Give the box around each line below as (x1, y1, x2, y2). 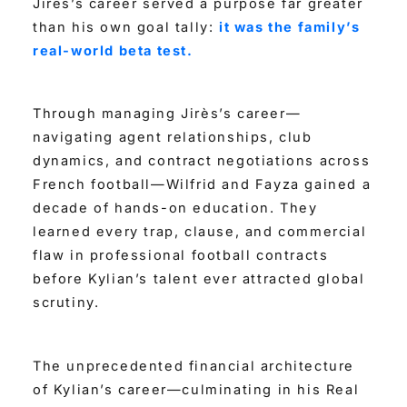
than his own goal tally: (33, 18, 220, 35)
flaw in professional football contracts (33, 247, 329, 264)
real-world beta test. (33, 42, 194, 59)
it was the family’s (219, 18, 361, 35)
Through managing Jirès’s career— (33, 105, 302, 123)
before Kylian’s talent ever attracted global (33, 271, 365, 288)
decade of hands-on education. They (33, 200, 318, 217)
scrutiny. (33, 294, 100, 312)
